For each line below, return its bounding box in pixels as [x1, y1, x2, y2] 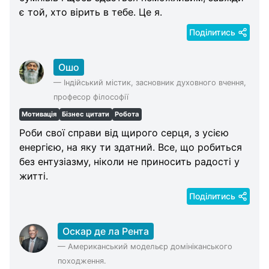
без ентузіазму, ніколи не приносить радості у [19, 156, 240, 168]
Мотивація [22, 110, 57, 119]
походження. [57, 256, 106, 266]
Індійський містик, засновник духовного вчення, [63, 77, 246, 87]
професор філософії [53, 92, 128, 101]
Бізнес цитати [62, 110, 110, 119]
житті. [19, 170, 48, 183]
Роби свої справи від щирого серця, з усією [19, 127, 229, 139]
